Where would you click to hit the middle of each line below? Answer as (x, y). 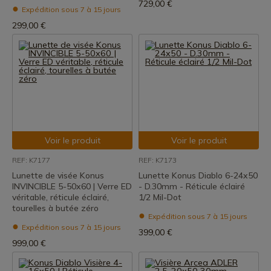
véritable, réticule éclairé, (60, 197)
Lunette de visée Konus (58, 175)
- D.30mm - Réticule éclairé (192, 186)
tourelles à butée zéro (55, 208)
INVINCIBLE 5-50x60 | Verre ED (72, 186)
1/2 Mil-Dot (160, 197)
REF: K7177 (31, 160)
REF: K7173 (158, 160)
